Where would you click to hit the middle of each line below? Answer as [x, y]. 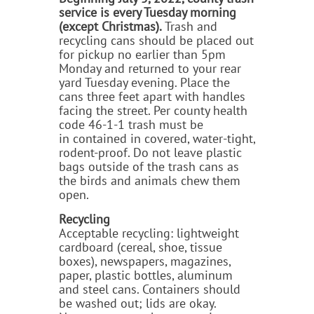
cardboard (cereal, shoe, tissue [141, 247]
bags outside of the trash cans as [149, 166]
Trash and [190, 26]
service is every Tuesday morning [148, 12]
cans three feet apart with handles [152, 96]
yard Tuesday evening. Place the [144, 82]
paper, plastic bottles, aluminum [146, 275]
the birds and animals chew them [150, 180]
